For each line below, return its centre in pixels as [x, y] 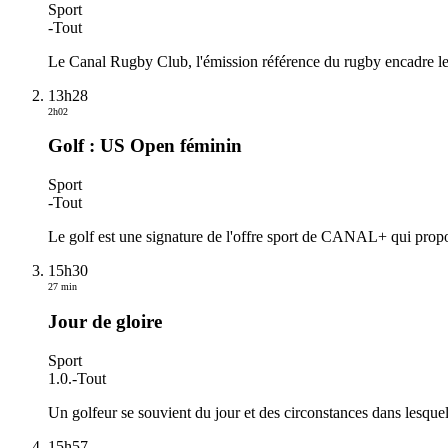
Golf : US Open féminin [145, 146]
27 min [62, 287]
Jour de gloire [105, 321]
